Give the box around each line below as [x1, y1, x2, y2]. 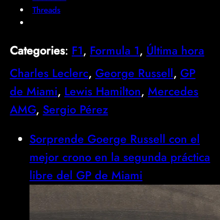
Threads [32, 4, 60, 16]
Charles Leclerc [10, 64, 88, 82]
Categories [10, 42, 65, 59]
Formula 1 [90, 42, 139, 59]
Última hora [146, 42, 204, 59]
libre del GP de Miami [29, 167, 142, 184]
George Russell [95, 64, 173, 82]
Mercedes [148, 82, 198, 100]
